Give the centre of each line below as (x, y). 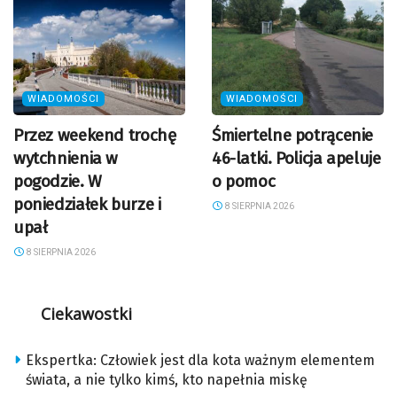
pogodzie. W (58, 182)
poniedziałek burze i (87, 205)
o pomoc (244, 182)
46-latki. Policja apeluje (296, 159)
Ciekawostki (86, 314)
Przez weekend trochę (95, 136)
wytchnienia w (66, 159)
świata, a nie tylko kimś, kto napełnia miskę (167, 380)
